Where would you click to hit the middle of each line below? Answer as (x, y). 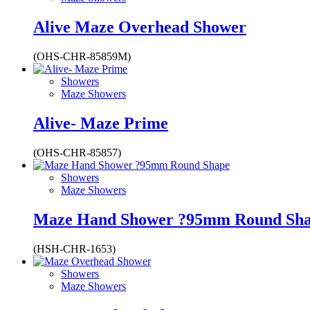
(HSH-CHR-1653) (74, 248)
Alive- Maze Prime (101, 123)
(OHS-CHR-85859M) (82, 57)
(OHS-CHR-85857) (77, 152)
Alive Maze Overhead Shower (140, 27)
